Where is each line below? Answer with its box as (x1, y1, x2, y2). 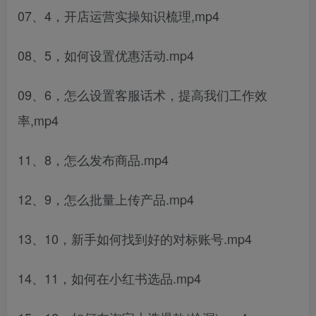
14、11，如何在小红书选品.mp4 (18, 269, 201, 287)
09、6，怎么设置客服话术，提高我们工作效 (18, 85, 267, 104)
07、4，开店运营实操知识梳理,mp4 (18, 6, 219, 25)
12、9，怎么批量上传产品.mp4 (18, 190, 194, 208)
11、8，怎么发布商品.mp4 (18, 150, 169, 169)
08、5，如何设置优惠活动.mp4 (18, 46, 194, 64)
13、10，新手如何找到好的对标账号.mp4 (18, 229, 252, 248)
